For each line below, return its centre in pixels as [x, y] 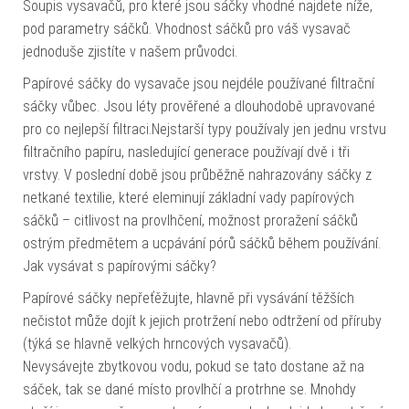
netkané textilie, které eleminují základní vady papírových [189, 198]
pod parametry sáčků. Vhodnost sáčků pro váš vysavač [187, 29]
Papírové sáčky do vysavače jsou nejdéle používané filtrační [199, 84]
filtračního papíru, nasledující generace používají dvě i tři [186, 152]
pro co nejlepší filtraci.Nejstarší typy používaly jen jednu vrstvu [204, 130]
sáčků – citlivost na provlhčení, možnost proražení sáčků [190, 221]
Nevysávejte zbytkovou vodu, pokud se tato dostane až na [194, 367]
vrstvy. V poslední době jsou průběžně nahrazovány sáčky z [197, 175]
